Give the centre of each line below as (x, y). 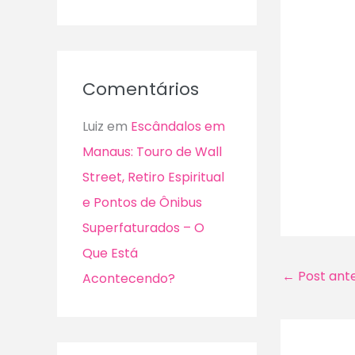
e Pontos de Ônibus (142, 202)
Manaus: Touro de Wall (152, 151)
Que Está (110, 253)
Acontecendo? (129, 278)
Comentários (141, 89)
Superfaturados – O (143, 227)
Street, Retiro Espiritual (153, 177)
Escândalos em (178, 126)
